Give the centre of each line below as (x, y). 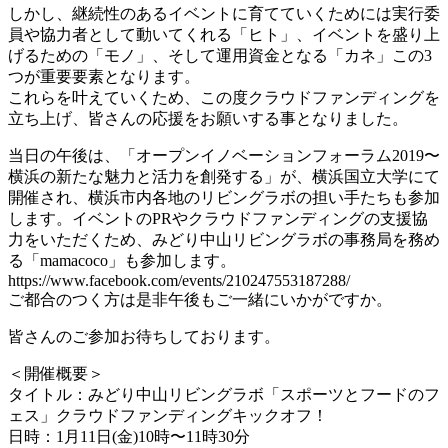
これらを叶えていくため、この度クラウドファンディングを (224, 97)
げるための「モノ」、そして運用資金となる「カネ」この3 (220, 55)
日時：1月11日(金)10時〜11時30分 (129, 436)
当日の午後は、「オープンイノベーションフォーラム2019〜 (224, 155)
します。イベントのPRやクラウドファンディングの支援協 (218, 218)
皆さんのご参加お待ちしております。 (144, 336)
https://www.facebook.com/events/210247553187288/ (179, 280)
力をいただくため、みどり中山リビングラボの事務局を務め (224, 239)
